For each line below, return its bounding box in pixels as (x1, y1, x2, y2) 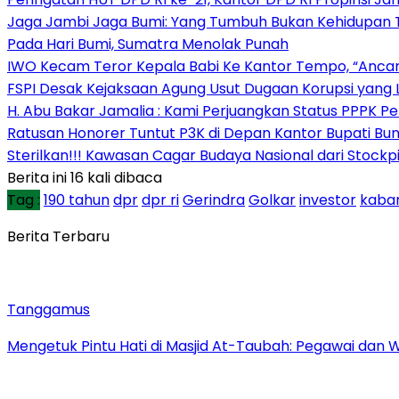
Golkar (248, 189, 296, 210)
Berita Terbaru (7, 225, 110, 247)
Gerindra (183, 189, 245, 210)
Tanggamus (7, 298, 90, 320)
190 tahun (44, 189, 110, 210)
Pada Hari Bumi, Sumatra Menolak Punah (7, 33, 289, 54)
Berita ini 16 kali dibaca (7, 167, 162, 188)
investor (299, 189, 356, 210)
